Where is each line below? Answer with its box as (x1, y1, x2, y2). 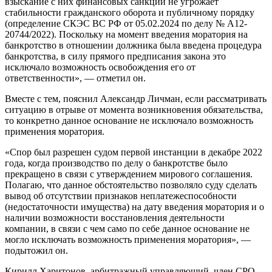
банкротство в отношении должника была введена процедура (5, 40, 262, 51)
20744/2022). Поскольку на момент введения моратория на (5, 29, 248, 40)
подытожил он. (5, 245, 68, 256)
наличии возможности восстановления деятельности (5, 212, 225, 223)
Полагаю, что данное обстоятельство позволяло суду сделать (5, 180, 257, 191)
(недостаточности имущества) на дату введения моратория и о (5, 202, 264, 212)
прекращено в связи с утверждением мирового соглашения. (5, 169, 253, 180)
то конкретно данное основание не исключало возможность (5, 115, 253, 126)
